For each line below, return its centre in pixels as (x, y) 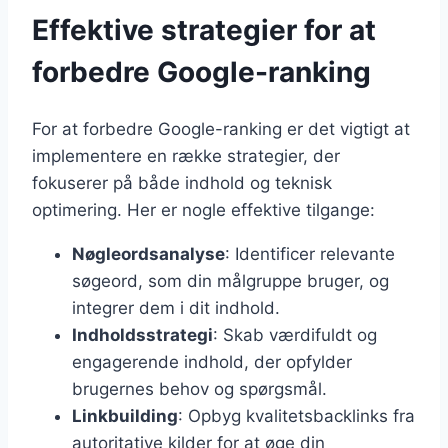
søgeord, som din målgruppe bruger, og (230, 280)
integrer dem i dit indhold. (176, 307)
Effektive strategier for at (204, 29)
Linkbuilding (125, 415)
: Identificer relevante (310, 253)
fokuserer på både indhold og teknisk (182, 182)
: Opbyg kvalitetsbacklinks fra (296, 415)
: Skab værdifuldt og (295, 334)
